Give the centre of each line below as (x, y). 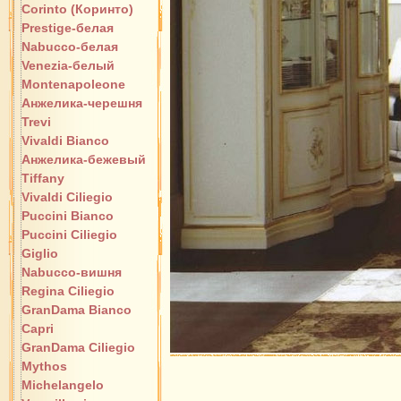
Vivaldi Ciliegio (67, 197)
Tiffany (43, 178)
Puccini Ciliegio (69, 235)
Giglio (40, 253)
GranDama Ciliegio (78, 347)
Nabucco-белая (70, 47)
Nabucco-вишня (72, 272)
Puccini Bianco (68, 216)
